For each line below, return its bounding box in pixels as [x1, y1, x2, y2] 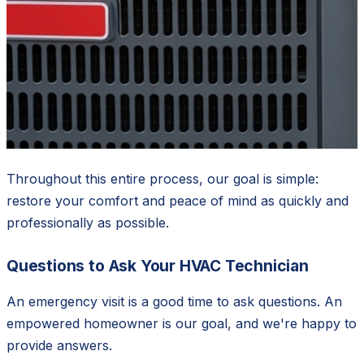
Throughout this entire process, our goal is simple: [6, 170, 318, 187]
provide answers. [6, 336, 112, 353]
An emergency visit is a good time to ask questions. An [6, 292, 342, 310]
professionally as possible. [6, 214, 169, 231]
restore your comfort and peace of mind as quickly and [6, 192, 349, 209]
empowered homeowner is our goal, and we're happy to [6, 314, 357, 331]
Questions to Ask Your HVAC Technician [6, 255, 309, 275]
